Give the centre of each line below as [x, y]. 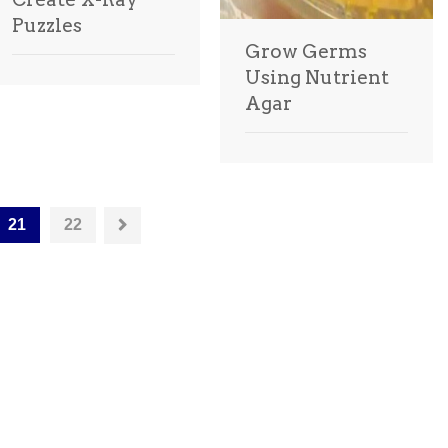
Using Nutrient [317, 77]
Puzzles [47, 25]
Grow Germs [306, 51]
